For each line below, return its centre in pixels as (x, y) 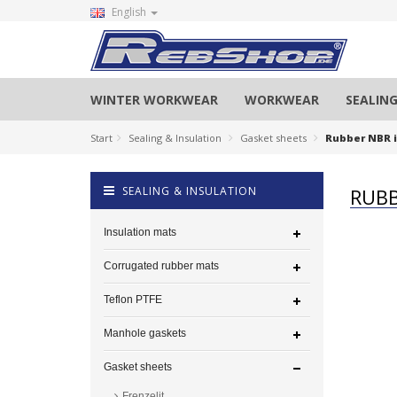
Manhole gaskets (145, 333)
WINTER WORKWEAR (154, 100)
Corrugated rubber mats (161, 266)
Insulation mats (140, 232)
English (129, 12)
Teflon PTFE (133, 300)
